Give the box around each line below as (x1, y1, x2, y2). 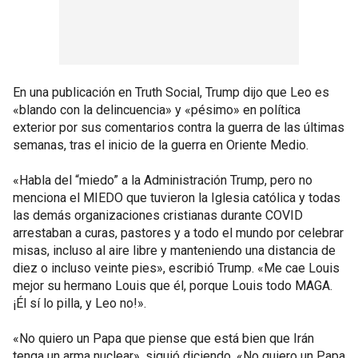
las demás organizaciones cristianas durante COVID (13, 208, 303, 223)
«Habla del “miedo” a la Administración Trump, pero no (13, 173, 312, 188)
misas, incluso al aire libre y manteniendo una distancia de (13, 243, 336, 258)
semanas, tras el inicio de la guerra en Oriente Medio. (13, 137, 308, 153)
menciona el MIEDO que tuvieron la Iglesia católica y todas (13, 190, 340, 205)
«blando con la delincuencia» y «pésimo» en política (13, 102, 300, 117)
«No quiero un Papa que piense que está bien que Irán (13, 331, 314, 346)
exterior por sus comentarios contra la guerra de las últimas (13, 120, 344, 135)
